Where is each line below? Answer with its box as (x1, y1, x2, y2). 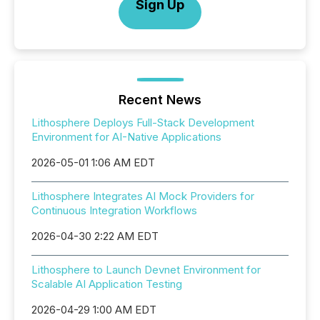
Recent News (119, 92, 201, 108)
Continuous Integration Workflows (31, 204, 197, 218)
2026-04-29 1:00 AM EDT (31, 303, 156, 317)
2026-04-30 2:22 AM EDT (31, 229, 159, 244)
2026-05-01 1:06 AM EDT (31, 156, 155, 170)
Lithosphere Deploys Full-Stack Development (31, 116, 254, 130)
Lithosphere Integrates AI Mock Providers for (31, 189, 254, 204)
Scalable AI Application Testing (31, 277, 182, 291)
